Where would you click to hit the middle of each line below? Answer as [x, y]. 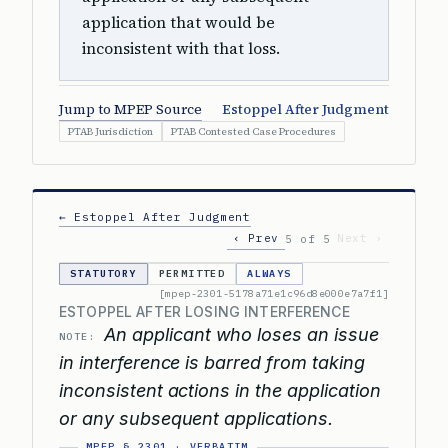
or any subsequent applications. [196, 418]
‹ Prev [256, 238]
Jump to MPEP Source [130, 109]
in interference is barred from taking [212, 362]
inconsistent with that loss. [181, 48]
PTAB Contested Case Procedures [253, 131]
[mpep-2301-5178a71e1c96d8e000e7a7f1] [273, 293]
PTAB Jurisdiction [110, 131]
